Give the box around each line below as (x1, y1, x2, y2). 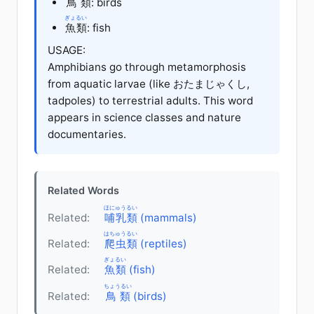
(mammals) (137, 210, 197, 224)
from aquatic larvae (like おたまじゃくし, (48, 76, 250, 90)
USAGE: (48, 43, 86, 57)
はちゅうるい (104, 229, 137, 237)
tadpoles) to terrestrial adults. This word (48, 93, 253, 107)
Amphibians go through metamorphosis (48, 60, 246, 74)
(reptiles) (137, 236, 187, 250)
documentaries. (48, 127, 126, 141)
